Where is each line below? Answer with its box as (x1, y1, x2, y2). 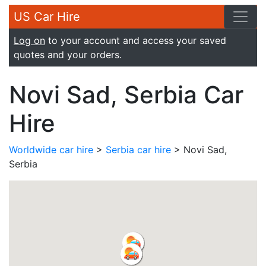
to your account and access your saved (45, 34, 226, 46)
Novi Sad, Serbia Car (9, 80, 243, 109)
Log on (14, 34, 45, 46)
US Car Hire (14, 9, 80, 24)
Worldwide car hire (9, 144, 93, 156)
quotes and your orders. (14, 49, 122, 61)
